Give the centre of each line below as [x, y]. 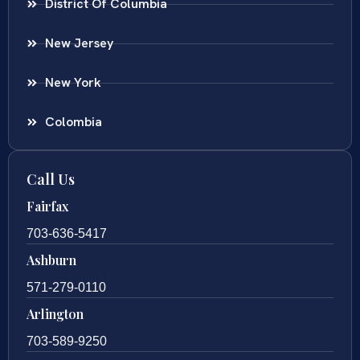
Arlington [55, 314]
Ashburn [51, 260]
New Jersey [79, 43]
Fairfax [47, 207]
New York [73, 83]
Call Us [51, 180]
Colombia [73, 122]
